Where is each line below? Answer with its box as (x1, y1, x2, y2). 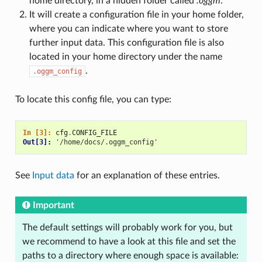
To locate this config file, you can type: (15, 94, 171, 104)
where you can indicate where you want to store (29, 23, 228, 33)
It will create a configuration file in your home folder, (29, 9, 244, 19)
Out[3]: (22, 137, 56, 146)
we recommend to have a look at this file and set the (22, 236, 236, 246)
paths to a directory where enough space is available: (22, 250, 239, 260)
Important (32, 200, 74, 210)
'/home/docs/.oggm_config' (55, 137, 158, 146)
